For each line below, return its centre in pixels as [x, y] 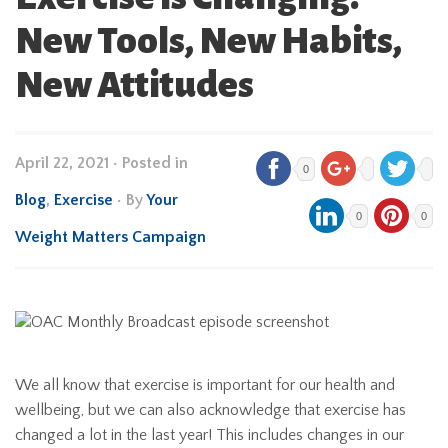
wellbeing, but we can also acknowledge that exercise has [210, 410]
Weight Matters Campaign [110, 237]
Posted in [155, 163]
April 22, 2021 [62, 163]
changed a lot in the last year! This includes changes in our [209, 435]
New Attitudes [134, 85]
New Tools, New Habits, [208, 41]
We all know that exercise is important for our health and [205, 385]
